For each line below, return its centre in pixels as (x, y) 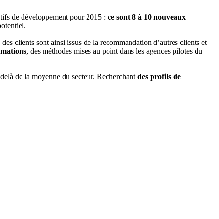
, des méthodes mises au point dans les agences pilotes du (114, 51)
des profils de (159, 77)
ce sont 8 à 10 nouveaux (147, 17)
